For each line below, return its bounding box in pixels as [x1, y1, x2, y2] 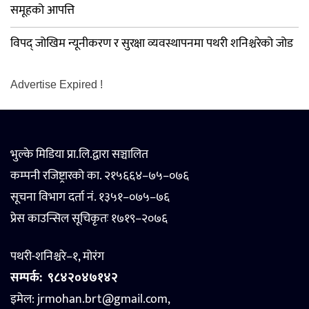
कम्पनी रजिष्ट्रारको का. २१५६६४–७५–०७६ [10, 166, 189, 187]
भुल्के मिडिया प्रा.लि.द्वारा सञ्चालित [10, 144, 148, 166]
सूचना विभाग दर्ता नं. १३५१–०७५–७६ [10, 187, 170, 208]
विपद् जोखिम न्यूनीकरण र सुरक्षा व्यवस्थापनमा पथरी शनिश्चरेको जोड [10, 33, 293, 54]
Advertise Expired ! [10, 79, 103, 91]
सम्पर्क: [10, 268, 42, 289]
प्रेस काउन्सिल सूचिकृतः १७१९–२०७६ [10, 208, 168, 230]
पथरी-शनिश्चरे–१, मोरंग [10, 246, 104, 268]
